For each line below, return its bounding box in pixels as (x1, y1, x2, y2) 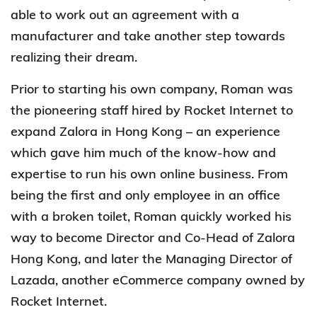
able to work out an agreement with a (11, 6, 239, 23)
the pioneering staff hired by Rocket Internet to (11, 101, 293, 118)
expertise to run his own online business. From (11, 165, 288, 182)
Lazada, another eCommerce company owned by (11, 271, 305, 288)
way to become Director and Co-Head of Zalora (11, 229, 295, 246)
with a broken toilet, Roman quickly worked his (11, 207, 292, 224)
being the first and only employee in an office (11, 186, 280, 203)
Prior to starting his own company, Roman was (11, 80, 293, 97)
